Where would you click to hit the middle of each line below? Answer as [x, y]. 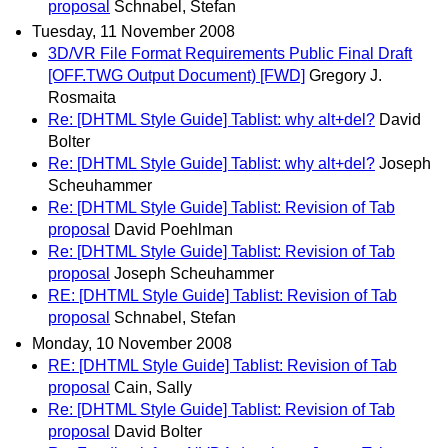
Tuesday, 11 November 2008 [133, 32]
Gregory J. [345, 76]
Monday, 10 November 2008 [132, 343]
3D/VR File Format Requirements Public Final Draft [230, 54]
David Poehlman [173, 230]
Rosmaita [82, 98]
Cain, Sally [153, 387]
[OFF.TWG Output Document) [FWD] [176, 76]
